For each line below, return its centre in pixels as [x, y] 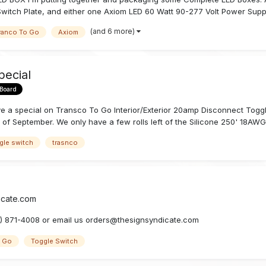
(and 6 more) [114, 31]
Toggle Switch [55, 241]
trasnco [65, 142]
